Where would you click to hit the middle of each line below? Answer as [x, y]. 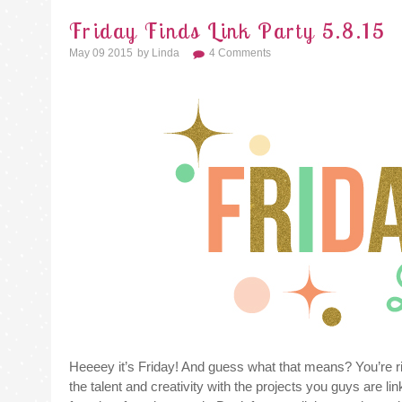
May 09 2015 [101, 53]
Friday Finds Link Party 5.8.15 [228, 31]
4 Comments [240, 53]
